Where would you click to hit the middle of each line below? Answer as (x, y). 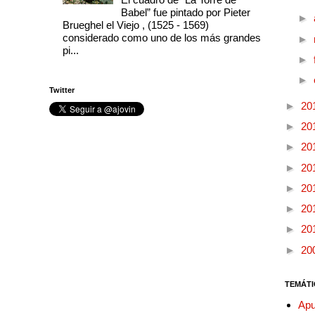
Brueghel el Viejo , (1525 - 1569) (135, 25)
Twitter (62, 90)
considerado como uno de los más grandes (161, 38)
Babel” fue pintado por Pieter (185, 13)
